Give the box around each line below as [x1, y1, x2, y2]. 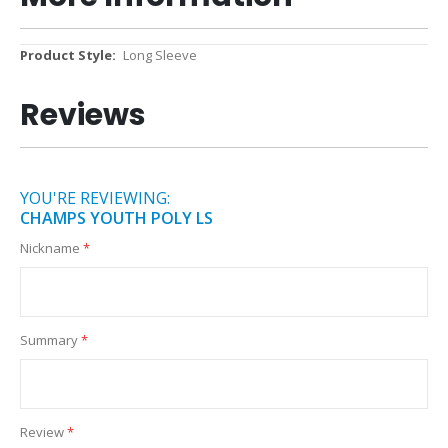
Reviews [20, 94, 146, 137]
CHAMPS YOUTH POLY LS [20, 207, 213, 230]
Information [19, 65, 90, 84]
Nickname [20, 239, 80, 258]
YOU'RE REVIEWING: [20, 187, 170, 210]
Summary [20, 331, 78, 350]
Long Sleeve [122, 45, 197, 64]
